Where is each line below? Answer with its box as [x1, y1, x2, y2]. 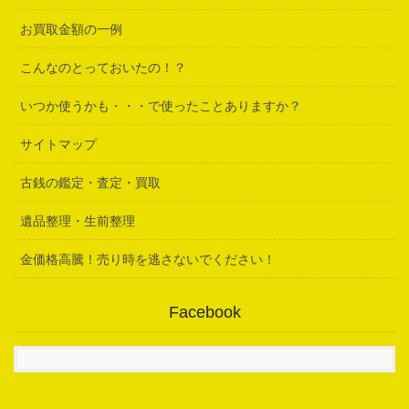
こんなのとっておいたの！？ [20, 59, 186, 75]
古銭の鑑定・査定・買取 [20, 174, 161, 190]
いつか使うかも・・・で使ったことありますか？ [20, 98, 301, 113]
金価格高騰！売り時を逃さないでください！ [20, 251, 276, 267]
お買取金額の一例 [20, 21, 122, 37]
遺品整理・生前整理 [20, 213, 135, 228]
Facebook [168, 302, 241, 321]
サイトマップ [20, 136, 97, 152]
